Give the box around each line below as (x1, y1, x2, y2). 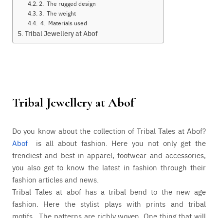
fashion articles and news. (12, 174, 99, 184)
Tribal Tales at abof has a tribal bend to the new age (12, 186, 206, 197)
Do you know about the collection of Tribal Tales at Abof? (12, 125, 206, 136)
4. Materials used (38, 18, 87, 27)
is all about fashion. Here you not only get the (32, 137, 206, 148)
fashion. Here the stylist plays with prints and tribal (12, 198, 206, 209)
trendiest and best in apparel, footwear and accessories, (12, 149, 206, 160)
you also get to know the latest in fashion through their (12, 162, 206, 172)
